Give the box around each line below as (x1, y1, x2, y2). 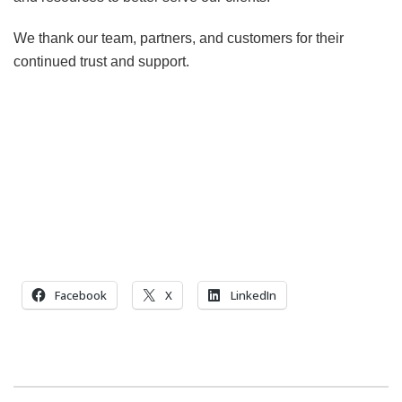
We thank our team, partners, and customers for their (13, 31, 344, 47)
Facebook (55, 287, 107, 304)
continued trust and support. (13, 54, 189, 70)
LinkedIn (231, 287, 276, 304)
